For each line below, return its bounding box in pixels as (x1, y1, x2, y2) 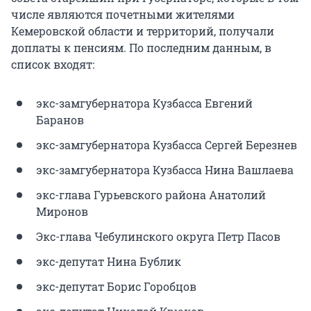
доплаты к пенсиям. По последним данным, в (11, 40, 271, 56)
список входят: (11, 57, 94, 72)
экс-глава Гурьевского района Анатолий (36, 187, 266, 203)
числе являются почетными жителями (11, 7, 235, 22)
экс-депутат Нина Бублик (36, 254, 181, 269)
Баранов (36, 112, 84, 128)
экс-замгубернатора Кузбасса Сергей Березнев (36, 137, 297, 153)
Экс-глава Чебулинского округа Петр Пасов (36, 229, 280, 244)
